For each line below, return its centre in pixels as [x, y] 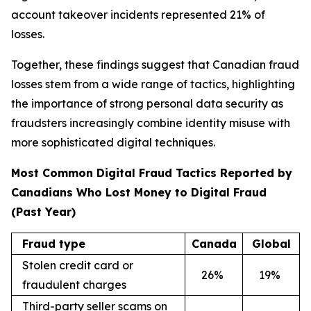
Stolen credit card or [78, 265]
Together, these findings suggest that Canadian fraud [155, 65]
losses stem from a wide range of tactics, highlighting [153, 84]
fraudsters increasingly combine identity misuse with [151, 123]
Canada [214, 244]
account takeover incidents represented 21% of [138, 15]
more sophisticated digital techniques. [113, 142]
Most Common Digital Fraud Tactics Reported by [152, 173]
